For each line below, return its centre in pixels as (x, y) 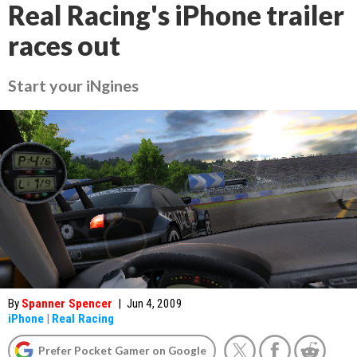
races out (64, 45)
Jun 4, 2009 (155, 304)
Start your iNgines (73, 85)
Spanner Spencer (67, 304)
